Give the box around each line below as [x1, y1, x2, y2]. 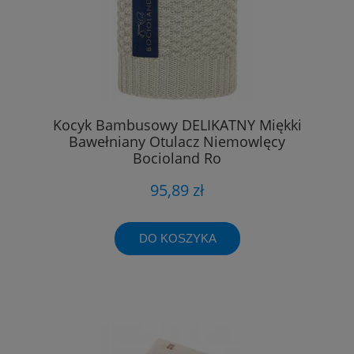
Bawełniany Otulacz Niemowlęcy [69, 132, 285, 152]
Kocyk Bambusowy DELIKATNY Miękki [52, 115, 302, 135]
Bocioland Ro [133, 149, 221, 168]
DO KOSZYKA [138, 231, 217, 245]
